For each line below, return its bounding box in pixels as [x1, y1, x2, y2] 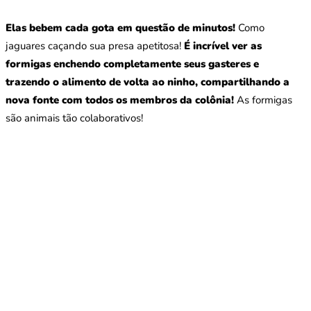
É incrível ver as [184, 39, 262, 53]
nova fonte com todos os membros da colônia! [6, 93, 234, 107]
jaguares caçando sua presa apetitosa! [6, 39, 184, 53]
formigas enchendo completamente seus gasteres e [6, 57, 259, 71]
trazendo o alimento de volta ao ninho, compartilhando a [6, 75, 289, 89]
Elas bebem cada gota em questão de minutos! [6, 21, 235, 35]
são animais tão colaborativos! [6, 111, 143, 125]
